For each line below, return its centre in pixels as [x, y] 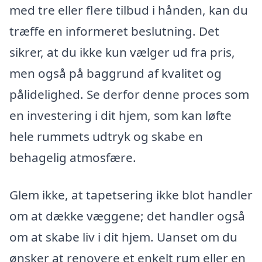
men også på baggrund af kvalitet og [116, 73]
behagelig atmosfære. [73, 158]
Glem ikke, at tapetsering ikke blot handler [131, 194]
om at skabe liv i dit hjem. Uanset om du [123, 237]
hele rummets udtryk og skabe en [106, 137]
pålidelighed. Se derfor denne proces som [129, 94]
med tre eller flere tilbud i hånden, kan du [129, 10]
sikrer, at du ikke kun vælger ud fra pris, [122, 52]
